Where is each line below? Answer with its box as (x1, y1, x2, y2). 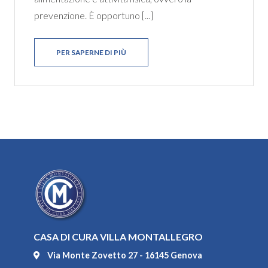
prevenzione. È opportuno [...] (34, 10, 153, 21)
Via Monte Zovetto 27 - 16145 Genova (47, 250, 202, 260)
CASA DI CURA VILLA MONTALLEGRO (33, 231, 203, 242)
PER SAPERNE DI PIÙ (56, 48, 126, 57)
